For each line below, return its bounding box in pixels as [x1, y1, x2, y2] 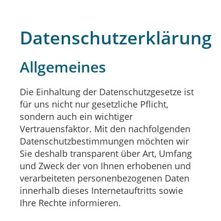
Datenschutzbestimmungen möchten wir [20, 135, 189, 147]
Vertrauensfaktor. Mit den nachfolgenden [20, 123, 190, 135]
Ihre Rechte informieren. [20, 197, 121, 209]
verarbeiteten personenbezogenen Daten [20, 172, 189, 184]
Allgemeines [20, 57, 106, 77]
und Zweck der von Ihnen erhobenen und [20, 160, 191, 172]
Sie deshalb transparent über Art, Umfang [20, 147, 192, 159]
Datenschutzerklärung [20, 26, 212, 50]
